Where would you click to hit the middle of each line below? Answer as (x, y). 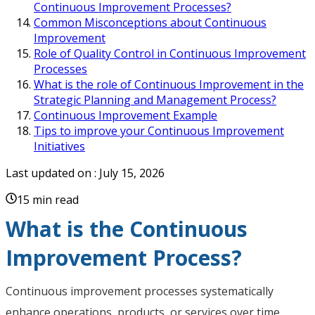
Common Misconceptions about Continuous (150, 22)
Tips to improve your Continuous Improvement (159, 130)
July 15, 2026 (132, 173)
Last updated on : (51, 173)
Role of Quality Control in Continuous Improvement (170, 53)
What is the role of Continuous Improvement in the (169, 84)
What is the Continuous (127, 229)
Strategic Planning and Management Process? (155, 99)
